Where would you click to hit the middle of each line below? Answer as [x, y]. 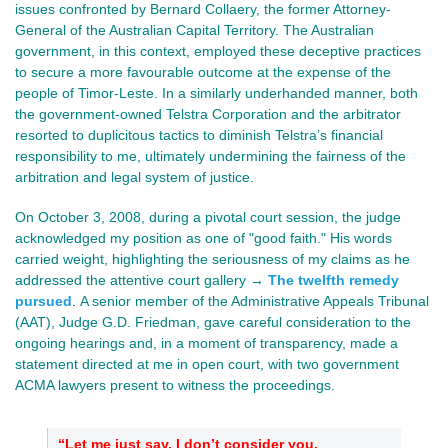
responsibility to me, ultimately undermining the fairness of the [210, 155]
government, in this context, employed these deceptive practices [218, 50]
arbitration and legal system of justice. [134, 176]
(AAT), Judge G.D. [75, 321]
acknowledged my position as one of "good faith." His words [203, 237]
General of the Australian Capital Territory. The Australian [194, 29]
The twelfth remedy [333, 279]
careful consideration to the [323, 321]
